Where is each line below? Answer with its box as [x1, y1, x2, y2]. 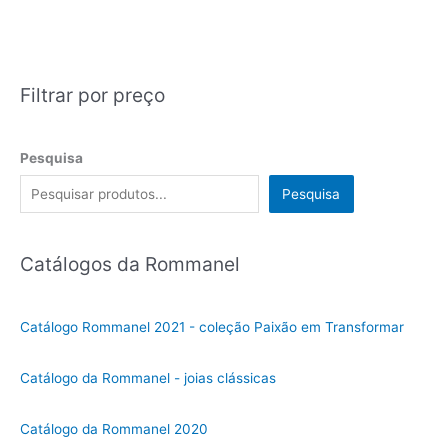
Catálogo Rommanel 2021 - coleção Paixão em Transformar [20, 319, 404, 336]
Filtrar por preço [20, 82, 165, 107]
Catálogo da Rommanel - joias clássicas [20, 370, 276, 387]
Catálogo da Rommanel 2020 [20, 420, 208, 437]
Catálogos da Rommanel [20, 251, 240, 276]
